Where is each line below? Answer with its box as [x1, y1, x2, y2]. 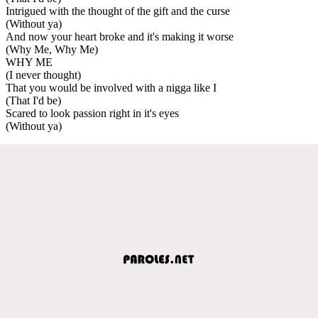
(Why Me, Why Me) [6, 43, 98, 55]
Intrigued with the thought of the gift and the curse [6, 4, 230, 17]
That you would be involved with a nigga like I [6, 81, 216, 94]
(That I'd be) [6, 94, 61, 106]
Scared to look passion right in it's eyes [6, 106, 179, 119]
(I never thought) [6, 68, 81, 81]
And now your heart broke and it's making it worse [6, 30, 234, 43]
